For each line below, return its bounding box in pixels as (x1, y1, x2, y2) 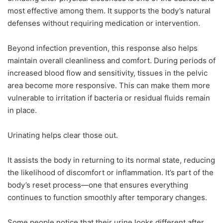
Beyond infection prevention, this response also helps (7, 43, 198, 53)
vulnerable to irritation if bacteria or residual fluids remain (7, 93, 210, 103)
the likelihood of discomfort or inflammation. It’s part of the (7, 168, 214, 178)
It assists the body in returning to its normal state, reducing (7, 155, 215, 165)
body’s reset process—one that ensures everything (7, 180, 188, 190)
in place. (7, 106, 37, 115)
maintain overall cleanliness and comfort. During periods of (7, 56, 216, 66)
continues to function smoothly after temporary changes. (7, 193, 207, 203)
